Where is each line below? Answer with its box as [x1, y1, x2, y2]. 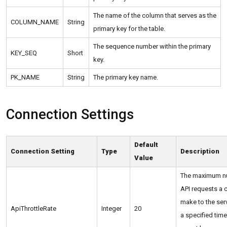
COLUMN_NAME [11, 18, 59, 26]
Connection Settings [6, 106, 134, 123]
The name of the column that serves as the [93, 12, 216, 20]
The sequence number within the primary [93, 43, 211, 51]
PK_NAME [11, 73, 40, 82]
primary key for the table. [93, 25, 165, 33]
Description [180, 147, 219, 156]
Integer [101, 205, 122, 213]
